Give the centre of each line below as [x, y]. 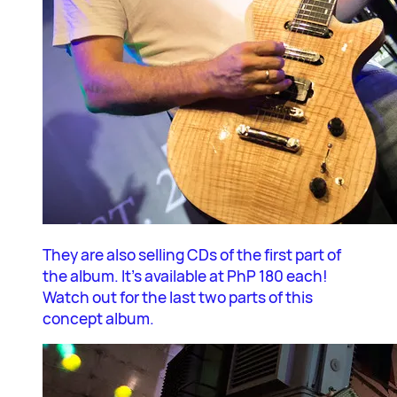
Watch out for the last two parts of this [178, 296]
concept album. [98, 318]
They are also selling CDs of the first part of [192, 254]
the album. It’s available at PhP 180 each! [185, 275]
